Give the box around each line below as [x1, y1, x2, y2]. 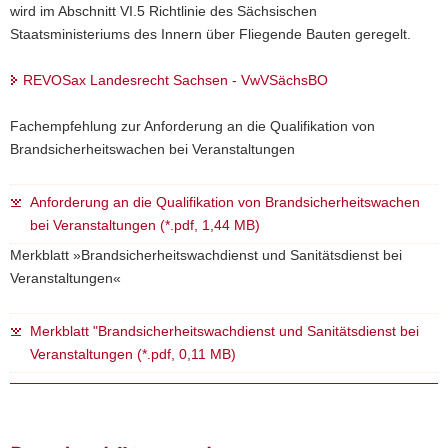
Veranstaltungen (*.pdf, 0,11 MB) [30, 345, 236, 362]
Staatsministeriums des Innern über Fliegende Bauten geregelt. [10, 25, 411, 42]
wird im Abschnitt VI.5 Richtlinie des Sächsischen [10, 2, 317, 19]
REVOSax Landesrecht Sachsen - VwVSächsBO [23, 71, 328, 88]
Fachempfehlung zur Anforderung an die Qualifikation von [10, 117, 375, 134]
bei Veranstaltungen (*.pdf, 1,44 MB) [30, 216, 260, 233]
